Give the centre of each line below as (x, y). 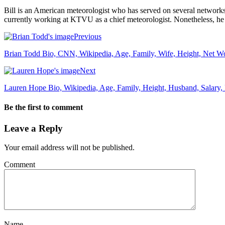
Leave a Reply (33, 128)
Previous (88, 37)
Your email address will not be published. (69, 148)
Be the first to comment (43, 107)
